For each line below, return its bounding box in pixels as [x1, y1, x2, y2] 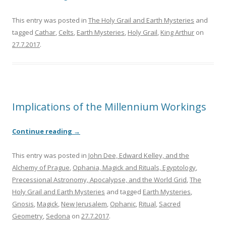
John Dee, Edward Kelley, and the [88, 151, 189, 160]
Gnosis [12, 199, 34, 209]
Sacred [159, 199, 181, 209]
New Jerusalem [61, 199, 107, 209]
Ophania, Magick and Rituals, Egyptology [73, 163, 196, 173]
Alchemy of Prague [12, 163, 70, 173]
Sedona [46, 211, 70, 221]
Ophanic [110, 199, 136, 209]
